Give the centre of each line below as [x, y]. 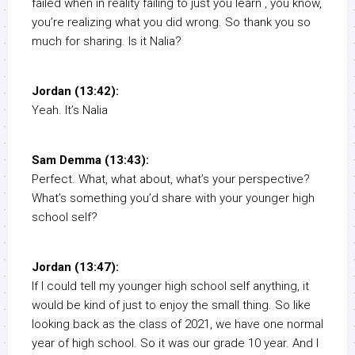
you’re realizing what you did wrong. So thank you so [171, 23]
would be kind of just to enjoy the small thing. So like [171, 305]
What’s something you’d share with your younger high [173, 198]
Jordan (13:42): [75, 92]
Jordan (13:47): [75, 267]
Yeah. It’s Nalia [70, 111]
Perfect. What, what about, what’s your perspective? [171, 179]
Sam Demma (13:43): [90, 160]
